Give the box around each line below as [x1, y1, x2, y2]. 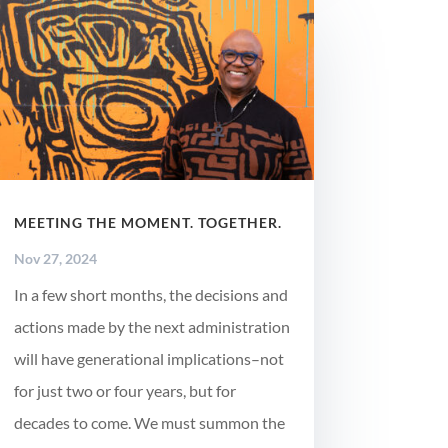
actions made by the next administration [13, 317, 290, 337]
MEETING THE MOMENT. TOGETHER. [13, 214, 282, 232]
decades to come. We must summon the [13, 413, 285, 433]
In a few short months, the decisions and [13, 285, 288, 305]
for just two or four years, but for [13, 381, 236, 401]
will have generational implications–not [13, 349, 284, 369]
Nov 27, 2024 [13, 250, 97, 268]
